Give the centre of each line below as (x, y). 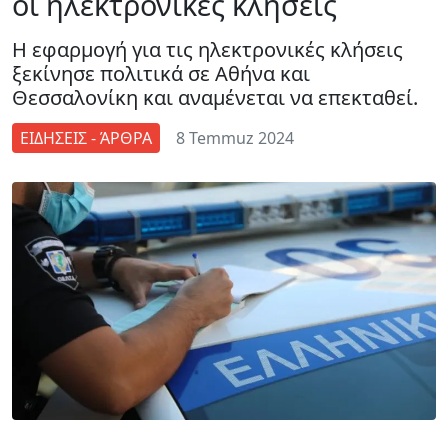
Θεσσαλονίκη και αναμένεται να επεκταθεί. (215, 97)
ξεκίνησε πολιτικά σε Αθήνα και (161, 73)
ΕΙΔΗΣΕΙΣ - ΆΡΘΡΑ (86, 137)
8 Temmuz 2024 (235, 137)
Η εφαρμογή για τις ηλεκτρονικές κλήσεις (207, 49)
